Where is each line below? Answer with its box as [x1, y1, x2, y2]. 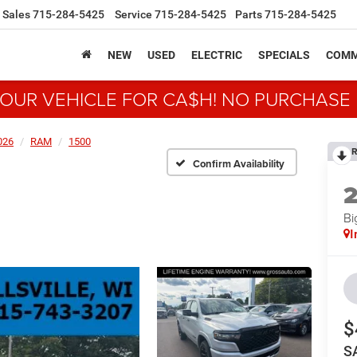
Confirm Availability [193, 155, 284, 171]
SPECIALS [258, 48, 310, 61]
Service [115, 8, 152, 22]
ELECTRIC [191, 48, 242, 61]
